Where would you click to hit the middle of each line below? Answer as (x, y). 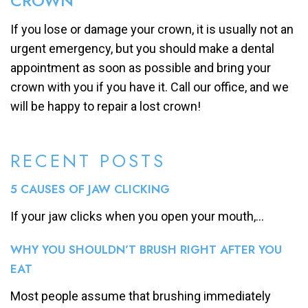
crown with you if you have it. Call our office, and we (150, 87)
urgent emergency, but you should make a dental (142, 49)
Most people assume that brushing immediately (141, 296)
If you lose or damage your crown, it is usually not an (152, 30)
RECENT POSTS (88, 161)
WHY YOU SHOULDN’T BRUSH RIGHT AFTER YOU (146, 250)
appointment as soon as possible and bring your (141, 68)
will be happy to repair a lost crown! (106, 107)
